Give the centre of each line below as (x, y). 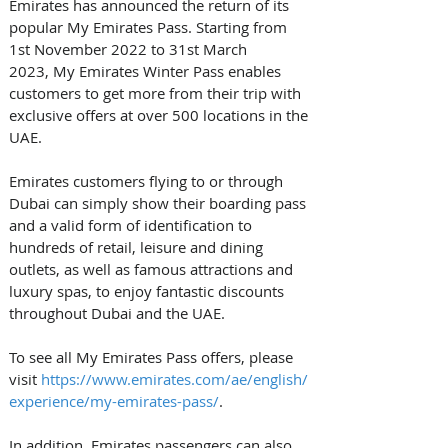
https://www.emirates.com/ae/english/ (174, 379)
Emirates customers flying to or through (148, 181)
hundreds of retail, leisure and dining (138, 247)
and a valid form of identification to (132, 225)
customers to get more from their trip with (157, 93)
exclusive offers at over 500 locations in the (160, 115)
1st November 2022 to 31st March (130, 49)
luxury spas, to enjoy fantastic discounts (148, 291)
